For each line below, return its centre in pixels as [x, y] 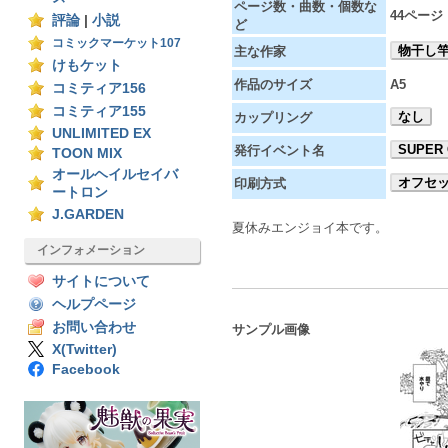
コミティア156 [99, 88]
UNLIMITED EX [101, 133]
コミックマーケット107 [116, 43]
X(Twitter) [84, 349]
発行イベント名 [279, 150]
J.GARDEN [88, 214]
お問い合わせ [94, 327]
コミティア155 [99, 111]
